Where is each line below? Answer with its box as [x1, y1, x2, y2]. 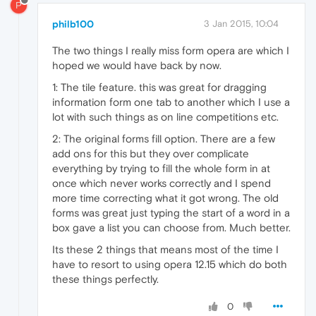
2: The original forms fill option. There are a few [52, 132, 275, 145]
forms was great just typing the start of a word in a [52, 206, 290, 219]
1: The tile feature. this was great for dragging [52, 80, 267, 93]
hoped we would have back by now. [52, 59, 221, 71]
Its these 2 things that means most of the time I [52, 243, 279, 255]
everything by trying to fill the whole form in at [52, 162, 270, 174]
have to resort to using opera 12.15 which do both [52, 257, 287, 270]
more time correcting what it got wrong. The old [52, 191, 279, 204]
